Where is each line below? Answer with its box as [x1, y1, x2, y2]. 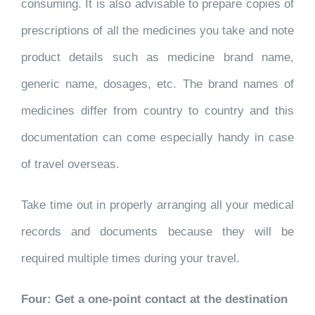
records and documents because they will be [21, 225, 294, 238]
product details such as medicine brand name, [21, 51, 294, 64]
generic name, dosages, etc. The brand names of [21, 77, 294, 91]
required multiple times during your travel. [21, 252, 240, 265]
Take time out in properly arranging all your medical [21, 198, 294, 212]
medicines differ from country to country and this [21, 104, 294, 117]
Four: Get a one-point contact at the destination [21, 292, 288, 306]
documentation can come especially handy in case [21, 131, 294, 144]
